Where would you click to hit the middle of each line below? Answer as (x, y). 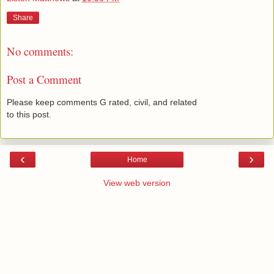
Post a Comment (44, 80)
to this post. (29, 114)
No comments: (40, 51)
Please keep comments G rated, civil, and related (102, 102)
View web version (137, 183)
